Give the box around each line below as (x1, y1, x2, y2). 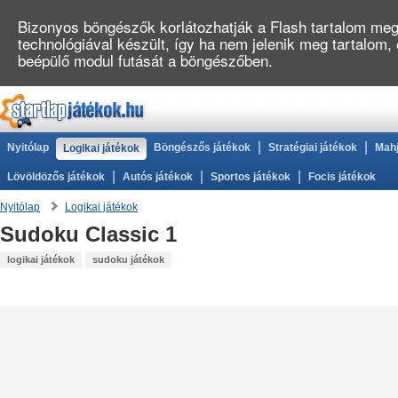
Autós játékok (123, 171, 193, 183)
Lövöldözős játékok (7, 171, 105, 183)
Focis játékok (308, 171, 376, 183)
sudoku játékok (92, 254, 164, 265)
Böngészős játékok (154, 141, 251, 154)
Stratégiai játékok (268, 141, 357, 154)
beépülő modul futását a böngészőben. (18, 49, 273, 71)
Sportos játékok (211, 171, 291, 183)
